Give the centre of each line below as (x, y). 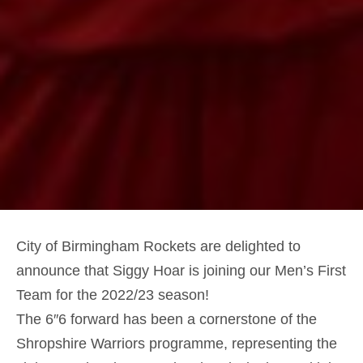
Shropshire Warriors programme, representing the (177, 343)
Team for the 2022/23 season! (113, 295)
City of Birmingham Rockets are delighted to (158, 246)
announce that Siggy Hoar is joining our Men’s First (181, 270)
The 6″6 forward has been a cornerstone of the (167, 319)
